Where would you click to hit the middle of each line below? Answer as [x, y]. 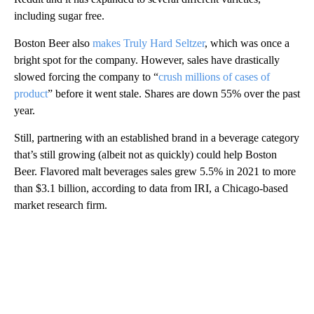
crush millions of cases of [214, 76]
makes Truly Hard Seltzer [149, 43]
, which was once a [247, 43]
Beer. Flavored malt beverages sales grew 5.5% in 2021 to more [155, 171]
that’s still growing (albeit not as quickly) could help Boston [145, 154]
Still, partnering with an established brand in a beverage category [157, 137]
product [31, 93]
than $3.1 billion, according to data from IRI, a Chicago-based [151, 188]
